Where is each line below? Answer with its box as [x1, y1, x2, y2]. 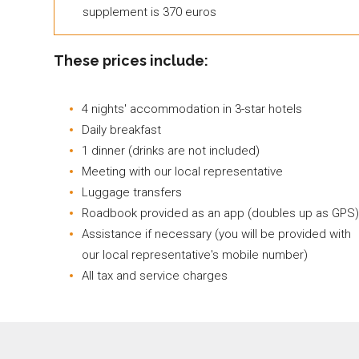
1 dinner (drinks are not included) [82, 143, 260, 158]
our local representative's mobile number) [82, 247, 308, 262]
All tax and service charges [82, 268, 228, 283]
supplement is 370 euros [83, 4, 216, 19]
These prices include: [54, 51, 208, 69]
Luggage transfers [82, 184, 182, 200]
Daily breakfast [82, 122, 161, 137]
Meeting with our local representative [82, 163, 283, 179]
